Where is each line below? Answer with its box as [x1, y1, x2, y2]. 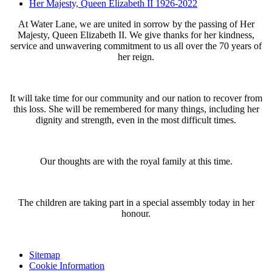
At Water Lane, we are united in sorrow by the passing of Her [18, 18, 254, 29]
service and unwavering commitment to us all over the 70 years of [10, 40, 262, 51]
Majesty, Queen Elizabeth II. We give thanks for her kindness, [18, 29, 254, 40]
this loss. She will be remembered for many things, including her [13, 103, 259, 114]
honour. [121, 208, 151, 219]
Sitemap [29, 249, 60, 260]
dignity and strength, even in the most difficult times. [36, 114, 236, 125]
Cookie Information [29, 260, 104, 271]
